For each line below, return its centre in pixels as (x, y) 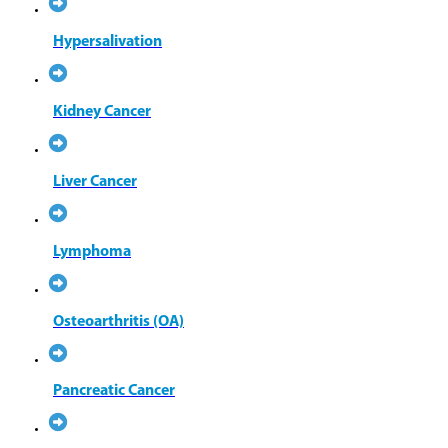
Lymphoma (92, 251)
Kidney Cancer (102, 112)
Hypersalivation (107, 42)
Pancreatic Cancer (114, 391)
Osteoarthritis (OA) (118, 321)
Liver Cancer (95, 181)
